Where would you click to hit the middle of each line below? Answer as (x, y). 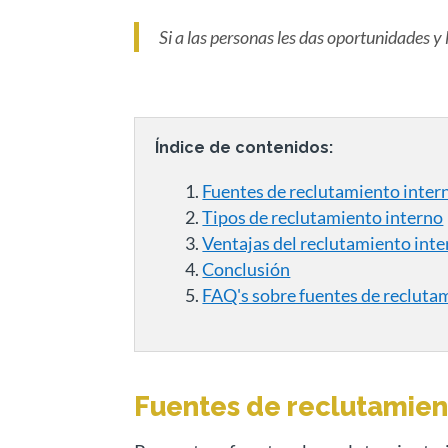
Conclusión (246, 268)
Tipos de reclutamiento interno (323, 216)
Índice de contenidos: (244, 147)
